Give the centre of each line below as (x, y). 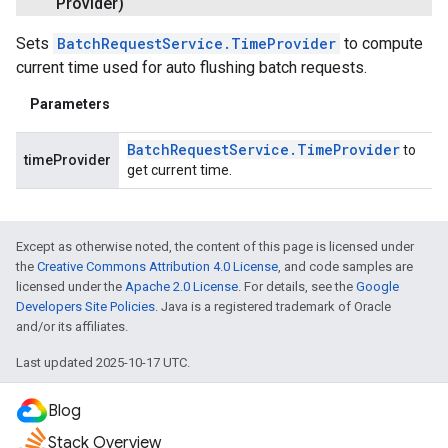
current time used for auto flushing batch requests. (191, 68)
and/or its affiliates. (72, 326)
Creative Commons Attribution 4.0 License (157, 266)
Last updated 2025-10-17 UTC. (103, 362)
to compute (381, 44)
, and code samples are (345, 266)
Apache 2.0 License (181, 286)
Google (377, 286)
